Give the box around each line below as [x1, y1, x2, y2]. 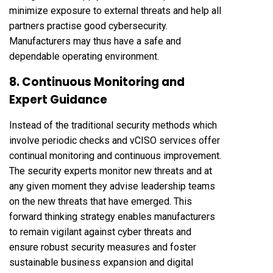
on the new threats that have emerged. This [9, 195, 192, 207]
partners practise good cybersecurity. [9, 19, 168, 32]
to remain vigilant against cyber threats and [9, 225, 191, 238]
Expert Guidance [9, 91, 107, 108]
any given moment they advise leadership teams [9, 180, 215, 192]
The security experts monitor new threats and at [9, 165, 212, 177]
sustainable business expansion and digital [9, 256, 193, 268]
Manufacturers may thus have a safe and [9, 35, 181, 47]
